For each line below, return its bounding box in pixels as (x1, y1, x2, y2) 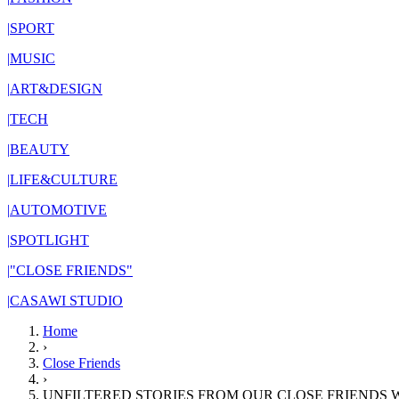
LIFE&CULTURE (10, 172, 118, 187)
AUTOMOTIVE (10, 202, 107, 217)
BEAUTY (10, 142, 69, 157)
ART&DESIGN (10, 81, 102, 96)
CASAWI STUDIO (10, 293, 123, 308)
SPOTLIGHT (10, 232, 89, 248)
